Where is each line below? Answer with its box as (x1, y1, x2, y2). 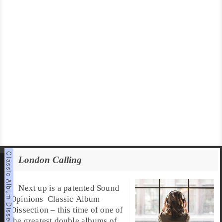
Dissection (10, 205, 49, 215)
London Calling (18, 155, 82, 166)
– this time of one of (49, 205, 123, 215)
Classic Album (48, 194, 100, 204)
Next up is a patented (18, 183, 97, 193)
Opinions (10, 194, 44, 204)
